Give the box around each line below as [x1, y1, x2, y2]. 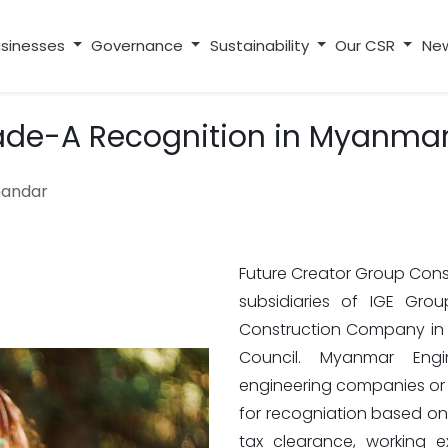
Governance [91, 34, 184, 56]
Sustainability [209, 34, 309, 56]
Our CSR [335, 34, 396, 56]
